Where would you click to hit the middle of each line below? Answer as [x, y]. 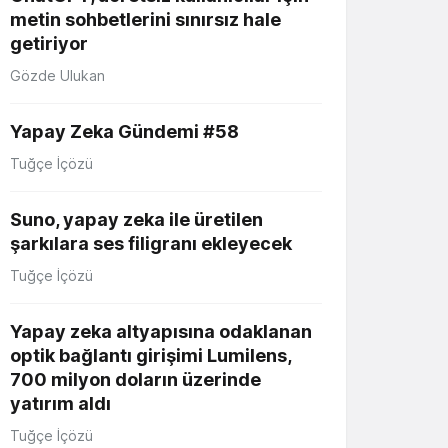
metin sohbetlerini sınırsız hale [145, 19]
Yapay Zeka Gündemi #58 [124, 131]
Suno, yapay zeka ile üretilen [136, 219]
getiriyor [49, 43]
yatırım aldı [60, 403]
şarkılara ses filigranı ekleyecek [151, 243]
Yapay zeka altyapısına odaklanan [161, 331]
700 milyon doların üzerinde [135, 379]
